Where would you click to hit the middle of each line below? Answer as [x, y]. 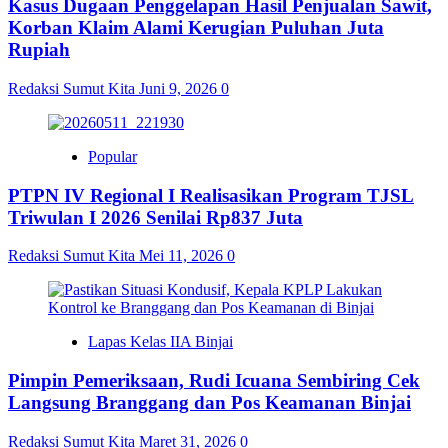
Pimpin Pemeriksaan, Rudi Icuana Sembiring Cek [214, 381]
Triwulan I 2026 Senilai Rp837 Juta [155, 217]
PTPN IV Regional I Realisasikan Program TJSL [211, 195]
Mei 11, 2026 [183, 256]
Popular [112, 156]
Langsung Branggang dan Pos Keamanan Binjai [209, 403]
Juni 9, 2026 [180, 88]
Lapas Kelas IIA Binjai [160, 342]
